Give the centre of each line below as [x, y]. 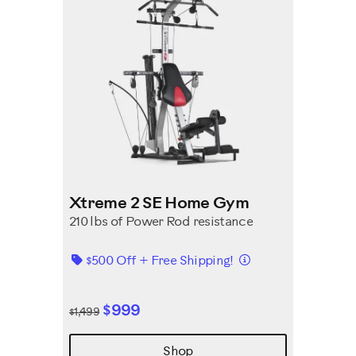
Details [269, 259]
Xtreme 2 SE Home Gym [159, 204]
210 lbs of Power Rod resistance [161, 222]
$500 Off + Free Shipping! [161, 261]
